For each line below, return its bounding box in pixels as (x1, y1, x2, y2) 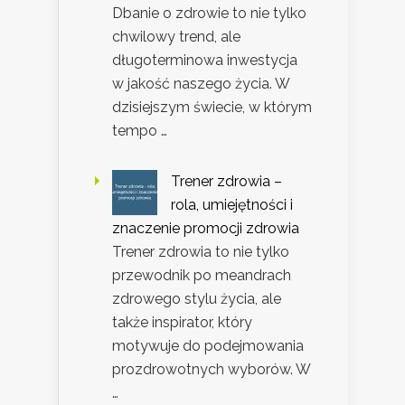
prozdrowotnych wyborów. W (112, 360, 310, 378)
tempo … (112, 121, 167, 139)
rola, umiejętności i (171, 195, 293, 213)
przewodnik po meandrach (112, 266, 291, 284)
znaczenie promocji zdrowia (112, 219, 299, 237)
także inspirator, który (112, 313, 252, 331)
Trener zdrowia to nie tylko (112, 242, 289, 260)
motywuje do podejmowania (112, 336, 304, 354)
